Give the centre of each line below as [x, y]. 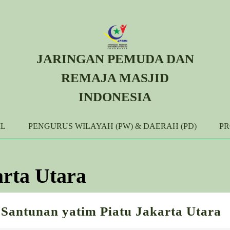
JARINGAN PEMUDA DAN [115, 59]
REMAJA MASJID [115, 78]
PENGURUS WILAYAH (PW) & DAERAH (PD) [112, 126]
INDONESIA [115, 97]
